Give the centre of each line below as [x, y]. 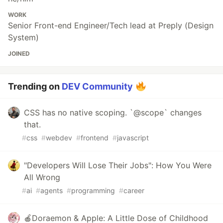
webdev [59, 137]
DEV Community [97, 86]
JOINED [19, 53]
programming [93, 190]
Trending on [35, 86]
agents [52, 190]
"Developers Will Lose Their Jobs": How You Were [118, 165]
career [134, 190]
